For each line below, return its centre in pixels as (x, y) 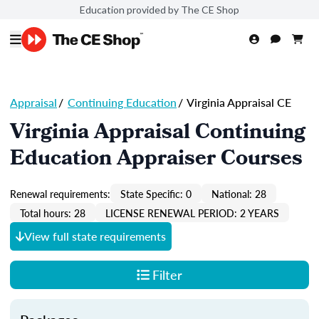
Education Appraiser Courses (156, 160)
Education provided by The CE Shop (159, 9)
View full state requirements (95, 236)
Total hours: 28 (53, 213)
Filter (167, 274)
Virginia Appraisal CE (238, 102)
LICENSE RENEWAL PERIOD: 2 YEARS (192, 213)
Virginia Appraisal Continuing (158, 134)
